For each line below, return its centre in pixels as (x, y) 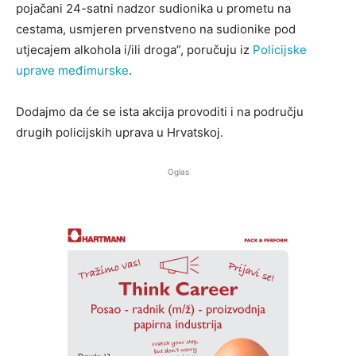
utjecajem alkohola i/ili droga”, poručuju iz (134, 50)
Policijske (280, 50)
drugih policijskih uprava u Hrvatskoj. (120, 133)
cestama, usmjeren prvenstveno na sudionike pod (156, 29)
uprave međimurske (72, 71)
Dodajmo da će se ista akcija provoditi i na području (160, 112)
